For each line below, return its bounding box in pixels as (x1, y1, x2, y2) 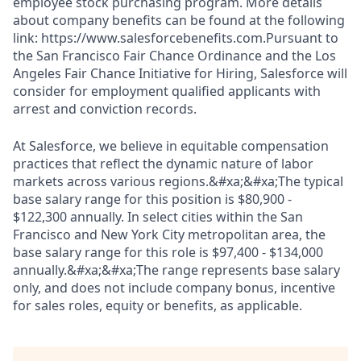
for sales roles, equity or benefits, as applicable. (13, 297, 302, 314)
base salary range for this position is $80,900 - (13, 190, 292, 208)
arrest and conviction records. (13, 100, 197, 118)
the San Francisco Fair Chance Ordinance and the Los (13, 47, 336, 64)
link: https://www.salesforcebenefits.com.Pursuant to (13, 29, 338, 47)
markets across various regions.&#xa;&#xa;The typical (13, 172, 343, 190)
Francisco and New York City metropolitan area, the (13, 226, 326, 243)
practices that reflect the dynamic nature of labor (13, 155, 313, 172)
